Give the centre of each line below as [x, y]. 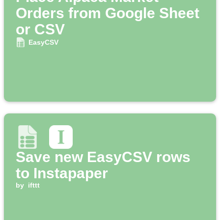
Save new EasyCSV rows [103, 157]
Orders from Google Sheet [108, 13]
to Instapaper [62, 173]
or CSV [40, 29]
